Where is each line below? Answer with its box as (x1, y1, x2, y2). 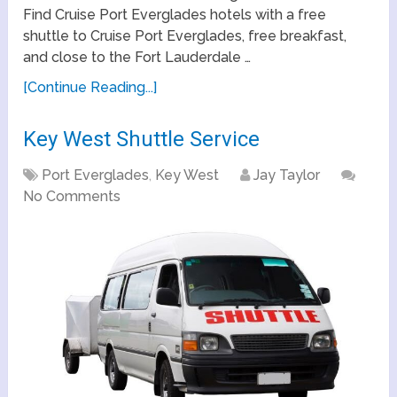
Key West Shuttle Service (23, 127, 261, 152)
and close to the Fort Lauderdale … (23, 49, 252, 66)
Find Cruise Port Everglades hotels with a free (23, 6, 327, 24)
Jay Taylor (253, 167, 321, 184)
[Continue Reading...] (23, 79, 158, 97)
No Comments (23, 188, 121, 206)
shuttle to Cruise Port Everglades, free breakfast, (23, 27, 347, 45)
